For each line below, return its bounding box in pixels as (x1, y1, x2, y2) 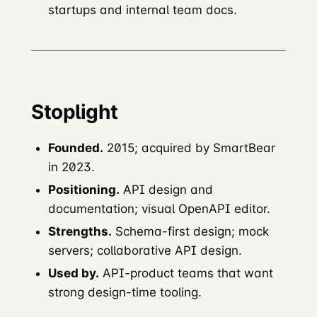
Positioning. (48, 182, 120, 197)
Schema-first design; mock (112, 224, 269, 239)
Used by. (48, 266, 99, 281)
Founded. (48, 140, 103, 155)
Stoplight (31, 99, 118, 124)
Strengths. (48, 224, 112, 239)
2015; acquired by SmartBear (103, 140, 275, 155)
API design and (120, 182, 213, 197)
